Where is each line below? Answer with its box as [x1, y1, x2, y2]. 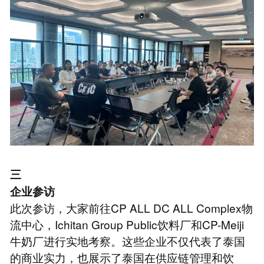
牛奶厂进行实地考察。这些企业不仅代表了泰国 [9, 233, 245, 249]
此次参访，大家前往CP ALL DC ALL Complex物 [9, 200, 253, 216]
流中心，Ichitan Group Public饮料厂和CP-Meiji [9, 216, 244, 233]
